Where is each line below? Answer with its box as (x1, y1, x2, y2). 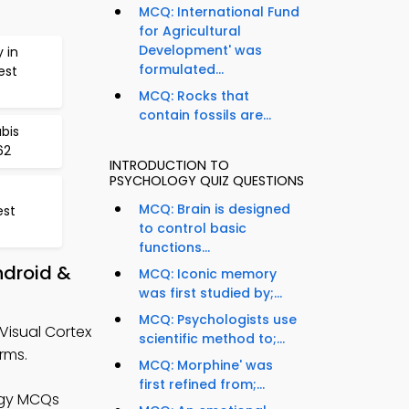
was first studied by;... (139, 284, 282, 303)
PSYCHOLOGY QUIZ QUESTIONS (110, 172, 304, 191)
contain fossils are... (139, 106, 271, 125)
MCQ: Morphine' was (139, 356, 273, 375)
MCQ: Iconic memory (139, 265, 277, 284)
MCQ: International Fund (139, 3, 299, 22)
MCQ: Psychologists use (139, 310, 297, 330)
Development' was (139, 41, 262, 60)
